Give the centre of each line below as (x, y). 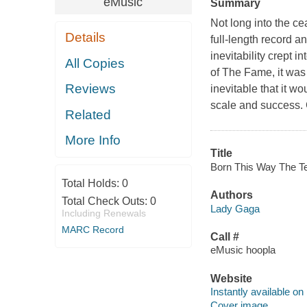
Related (88, 114)
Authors (231, 195)
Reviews (91, 89)
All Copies (95, 63)
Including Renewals (103, 213)
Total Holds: (91, 183)
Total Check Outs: (106, 201)
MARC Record (93, 229)
